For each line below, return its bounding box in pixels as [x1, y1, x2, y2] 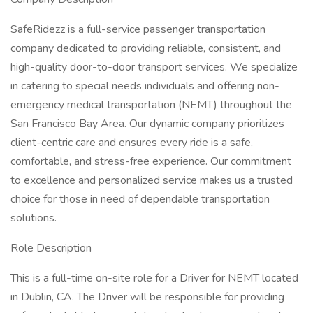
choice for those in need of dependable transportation [10, 191, 270, 207]
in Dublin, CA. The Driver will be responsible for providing [10, 289, 284, 305]
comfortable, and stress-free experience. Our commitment [10, 154, 291, 169]
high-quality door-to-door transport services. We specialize [10, 59, 298, 75]
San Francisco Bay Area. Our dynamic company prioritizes [10, 116, 284, 131]
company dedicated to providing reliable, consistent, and [10, 41, 281, 56]
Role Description [10, 240, 92, 256]
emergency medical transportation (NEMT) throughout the [10, 97, 292, 112]
